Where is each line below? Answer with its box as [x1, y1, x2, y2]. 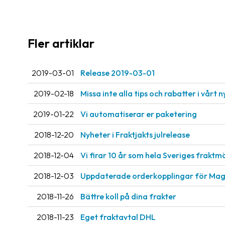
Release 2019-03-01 [80, 68, 155, 78]
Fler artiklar [28, 36, 94, 51]
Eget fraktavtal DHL [80, 212, 156, 222]
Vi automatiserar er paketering [80, 109, 197, 120]
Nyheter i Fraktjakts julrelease [80, 130, 190, 140]
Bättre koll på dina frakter [80, 191, 176, 202]
